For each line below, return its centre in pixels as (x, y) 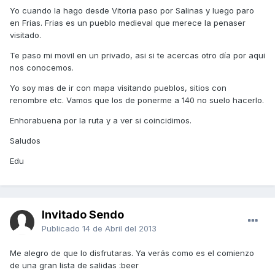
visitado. (25, 35)
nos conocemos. (42, 68)
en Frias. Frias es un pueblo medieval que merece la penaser (128, 23)
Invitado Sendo (83, 215)
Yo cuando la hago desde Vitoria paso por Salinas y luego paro (132, 11)
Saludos (25, 141)
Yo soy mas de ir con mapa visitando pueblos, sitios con (118, 88)
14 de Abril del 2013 (119, 229)
